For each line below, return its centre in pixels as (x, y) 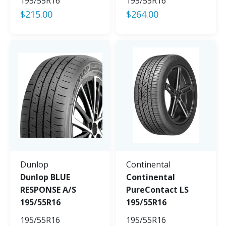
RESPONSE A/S (48, 189)
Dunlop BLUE (45, 177)
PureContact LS (157, 189)
